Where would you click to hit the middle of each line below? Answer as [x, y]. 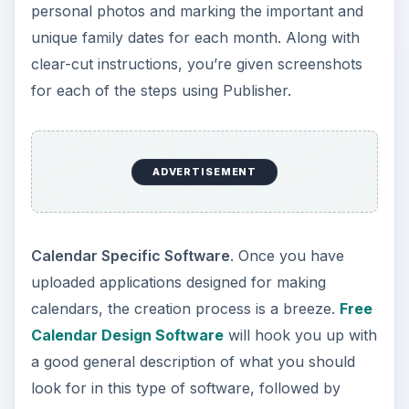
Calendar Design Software [127, 336]
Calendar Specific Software [130, 256]
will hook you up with [300, 336]
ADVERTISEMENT [204, 172]
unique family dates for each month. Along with [195, 37]
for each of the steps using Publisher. [161, 90]
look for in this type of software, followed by [185, 388]
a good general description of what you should [193, 362]
